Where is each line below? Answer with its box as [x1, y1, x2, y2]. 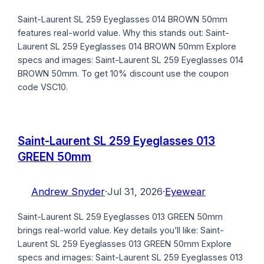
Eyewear [164, 186, 206, 198]
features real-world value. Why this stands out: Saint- [18, 28, 230, 38]
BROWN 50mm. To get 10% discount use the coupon [18, 68, 229, 79]
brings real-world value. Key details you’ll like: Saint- [18, 225, 225, 236]
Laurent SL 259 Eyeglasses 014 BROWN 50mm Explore [18, 41, 237, 52]
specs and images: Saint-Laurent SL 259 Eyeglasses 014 [18, 55, 244, 65]
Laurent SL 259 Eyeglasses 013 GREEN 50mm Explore [18, 239, 232, 249]
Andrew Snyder [31, 186, 105, 198]
